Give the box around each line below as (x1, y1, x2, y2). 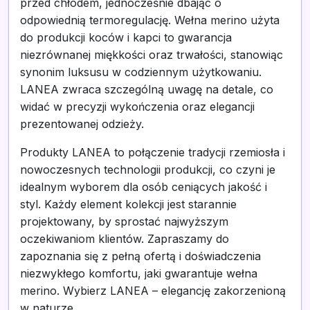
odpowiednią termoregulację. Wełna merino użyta (20, 13, 280, 27)
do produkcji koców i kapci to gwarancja (20, 30, 232, 44)
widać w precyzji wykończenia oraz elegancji (20, 100, 255, 113)
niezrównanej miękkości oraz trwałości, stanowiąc (20, 48, 283, 62)
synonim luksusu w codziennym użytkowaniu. (20, 65, 262, 79)
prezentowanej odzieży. (20, 117, 144, 131)
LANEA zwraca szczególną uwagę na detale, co (20, 82, 273, 96)
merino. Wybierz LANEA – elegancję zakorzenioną (20, 284, 286, 298)
